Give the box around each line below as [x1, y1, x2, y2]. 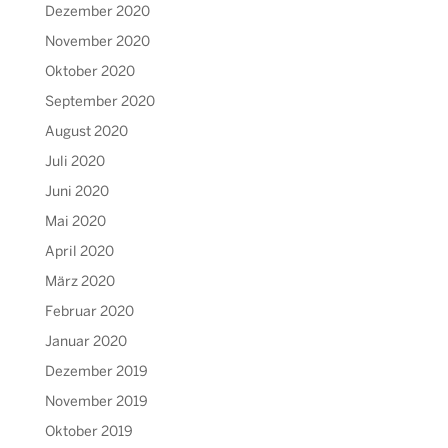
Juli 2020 [44, 155, 105, 169]
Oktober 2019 [44, 425, 133, 439]
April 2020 [44, 245, 114, 259]
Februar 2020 [44, 305, 134, 319]
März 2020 [44, 275, 115, 289]
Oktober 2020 [44, 65, 135, 79]
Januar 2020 [44, 335, 127, 349]
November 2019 [44, 395, 148, 409]
